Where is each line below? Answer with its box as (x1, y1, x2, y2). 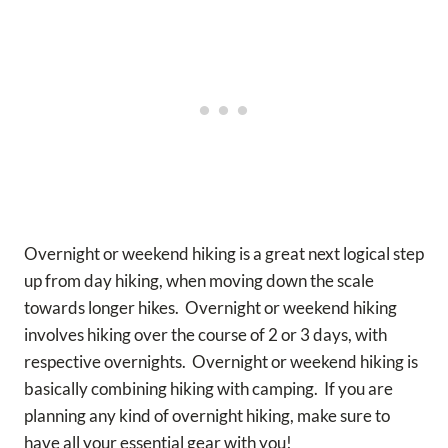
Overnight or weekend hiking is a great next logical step (24, 243, 424, 265)
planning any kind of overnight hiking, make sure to (24, 405, 390, 427)
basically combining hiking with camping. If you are (24, 378, 393, 400)
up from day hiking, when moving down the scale (24, 270, 374, 292)
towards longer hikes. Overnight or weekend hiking (24, 297, 397, 319)
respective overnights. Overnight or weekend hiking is (24, 351, 418, 373)
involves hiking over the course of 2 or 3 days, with (24, 324, 387, 346)
